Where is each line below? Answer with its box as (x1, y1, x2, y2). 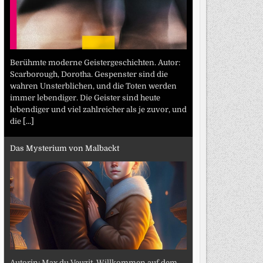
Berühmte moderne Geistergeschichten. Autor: (9, 58, 180, 67)
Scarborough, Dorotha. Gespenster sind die (9, 69, 168, 79)
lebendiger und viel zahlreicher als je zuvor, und (9, 104, 187, 114)
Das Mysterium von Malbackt (9, 144, 119, 153)
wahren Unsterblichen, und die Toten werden (9, 81, 177, 90)
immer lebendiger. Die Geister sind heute (9, 93, 160, 102)
